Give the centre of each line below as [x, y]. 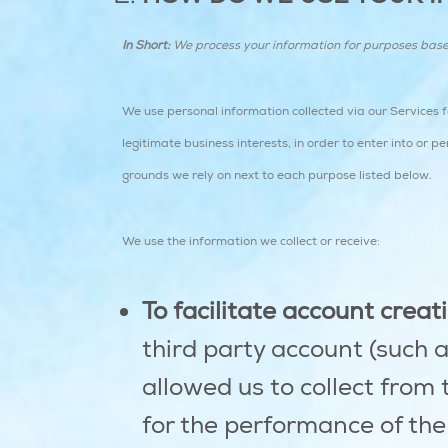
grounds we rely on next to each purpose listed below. [277, 175]
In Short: [146, 45]
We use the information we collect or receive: [251, 241]
